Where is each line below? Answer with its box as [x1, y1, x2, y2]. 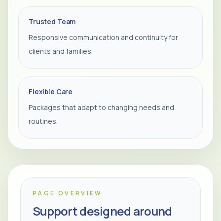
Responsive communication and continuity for [29, 33, 178, 42]
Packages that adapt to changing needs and [29, 103, 174, 112]
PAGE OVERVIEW [33, 189, 103, 197]
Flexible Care [29, 87, 73, 96]
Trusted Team [29, 17, 76, 26]
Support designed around [33, 203, 172, 219]
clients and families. [29, 46, 93, 56]
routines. [29, 116, 58, 126]
